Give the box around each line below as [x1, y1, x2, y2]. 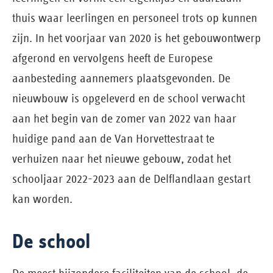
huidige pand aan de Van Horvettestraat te [12, 132, 214, 145]
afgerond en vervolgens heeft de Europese [12, 51, 213, 65]
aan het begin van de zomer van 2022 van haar [12, 112, 236, 125]
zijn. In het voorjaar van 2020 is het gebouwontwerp [12, 31, 261, 44]
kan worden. [12, 192, 73, 205]
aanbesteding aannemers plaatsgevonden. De [12, 71, 230, 85]
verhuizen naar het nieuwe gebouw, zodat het [12, 152, 231, 165]
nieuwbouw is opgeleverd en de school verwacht [12, 91, 245, 105]
